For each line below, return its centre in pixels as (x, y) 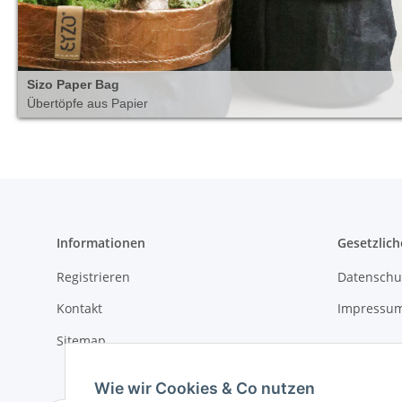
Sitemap (81, 340)
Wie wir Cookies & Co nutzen (205, 388)
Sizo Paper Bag (73, 84)
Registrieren (93, 276)
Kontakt (79, 309)
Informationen (101, 242)
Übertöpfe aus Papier (87, 103)
